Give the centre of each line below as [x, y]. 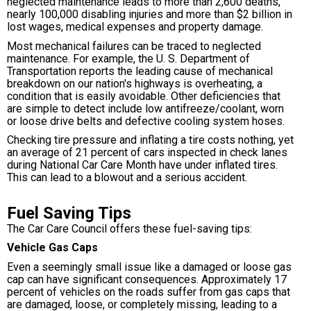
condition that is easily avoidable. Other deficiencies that [144, 96]
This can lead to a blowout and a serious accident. [127, 178]
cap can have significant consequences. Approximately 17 [147, 279]
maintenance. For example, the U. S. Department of [128, 58]
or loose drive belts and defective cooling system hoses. [146, 121]
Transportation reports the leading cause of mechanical [140, 71]
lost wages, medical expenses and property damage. [135, 27]
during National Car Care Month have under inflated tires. [142, 165]
